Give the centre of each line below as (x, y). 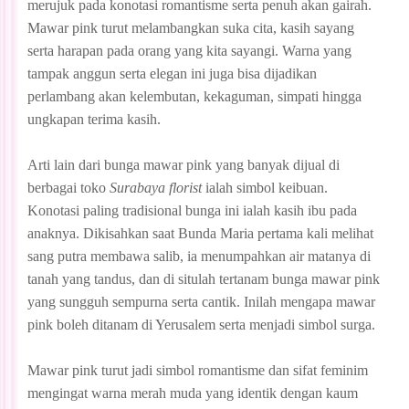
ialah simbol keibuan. (265, 187)
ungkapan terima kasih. (94, 119)
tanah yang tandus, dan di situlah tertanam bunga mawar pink (204, 278)
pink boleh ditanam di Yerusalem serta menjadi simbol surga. (203, 324)
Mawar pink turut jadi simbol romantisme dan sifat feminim (198, 370)
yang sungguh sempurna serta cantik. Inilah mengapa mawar (201, 301)
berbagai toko (68, 187)
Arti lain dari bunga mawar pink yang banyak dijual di (184, 164)
